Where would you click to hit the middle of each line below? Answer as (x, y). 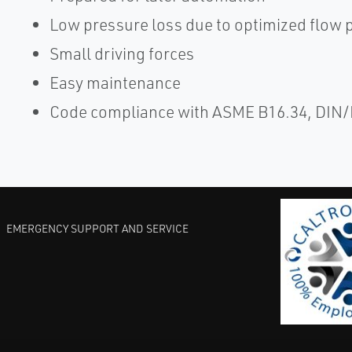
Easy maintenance (115, 82)
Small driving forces (121, 53)
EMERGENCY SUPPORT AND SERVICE (97, 228)
